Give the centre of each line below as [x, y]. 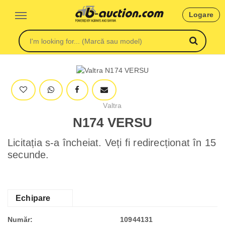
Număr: [20, 219]
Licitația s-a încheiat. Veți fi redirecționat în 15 [112, 143]
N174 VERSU [113, 122]
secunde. [28, 155]
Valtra [113, 105]
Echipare [33, 198]
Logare [201, 15]
